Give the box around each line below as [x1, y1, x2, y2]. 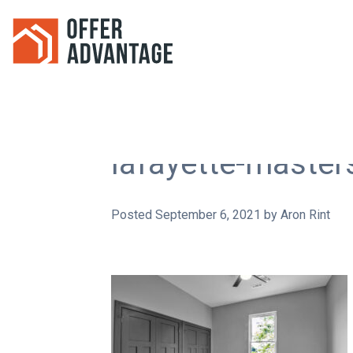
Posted [111, 206, 155, 222]
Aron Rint [281, 206, 330, 222]
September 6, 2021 [155, 206, 261, 222]
